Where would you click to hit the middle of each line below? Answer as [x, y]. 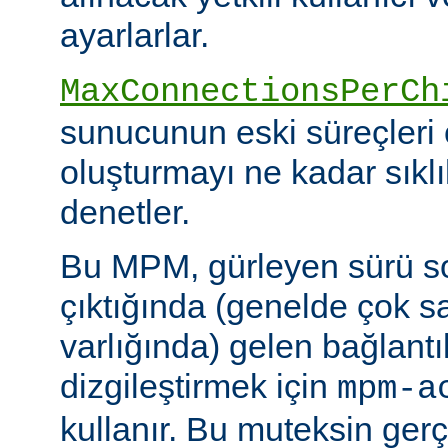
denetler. [125, 211]
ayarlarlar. [134, 34]
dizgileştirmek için [198, 385]
